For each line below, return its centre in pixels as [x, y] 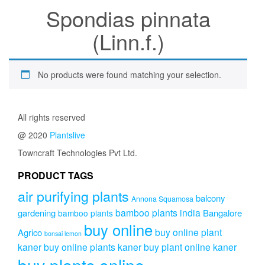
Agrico [30, 232]
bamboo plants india [158, 213]
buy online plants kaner [93, 247]
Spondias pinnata [128, 18]
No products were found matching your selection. [130, 75]
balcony [210, 198]
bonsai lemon [63, 234]
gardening [37, 213]
